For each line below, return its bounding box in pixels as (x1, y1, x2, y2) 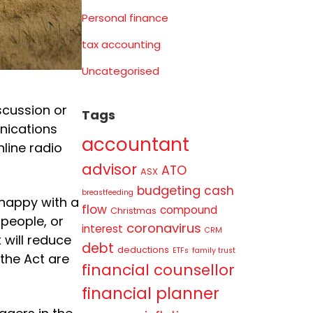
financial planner (81, 282, 219, 305)
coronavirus (126, 219, 201, 237)
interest (81, 221, 123, 236)
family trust (191, 245, 235, 256)
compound (159, 202, 217, 217)
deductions (117, 243, 169, 256)
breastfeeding (81, 187, 133, 198)
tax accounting (81, 36, 161, 52)
